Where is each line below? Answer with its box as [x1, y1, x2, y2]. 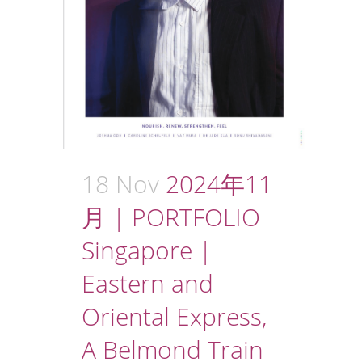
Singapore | [82, 233, 212, 267]
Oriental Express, [82, 299, 267, 333]
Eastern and [82, 266, 213, 300]
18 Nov [82, 166, 159, 200]
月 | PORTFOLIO [82, 200, 260, 234]
